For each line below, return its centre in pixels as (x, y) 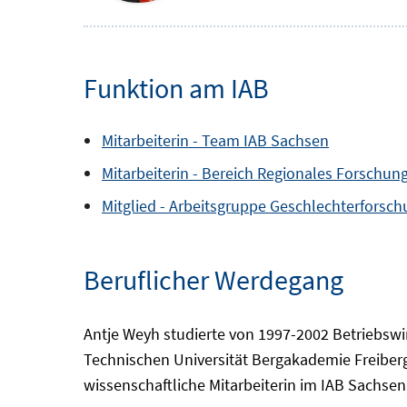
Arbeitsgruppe (218, 206)
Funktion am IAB (176, 89)
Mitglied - (135, 206)
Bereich (228, 174)
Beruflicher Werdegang (213, 280)
